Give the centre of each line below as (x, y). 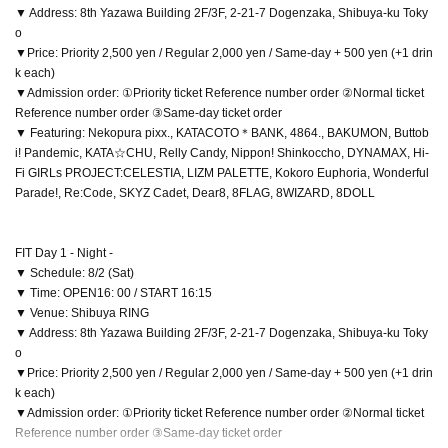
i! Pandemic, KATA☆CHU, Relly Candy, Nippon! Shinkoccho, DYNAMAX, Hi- (222, 152)
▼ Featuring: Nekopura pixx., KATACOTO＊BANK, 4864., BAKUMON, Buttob (222, 132)
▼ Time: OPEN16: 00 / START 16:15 (113, 292)
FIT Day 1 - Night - (64, 252)
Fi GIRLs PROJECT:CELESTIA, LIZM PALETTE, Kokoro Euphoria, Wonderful (222, 172)
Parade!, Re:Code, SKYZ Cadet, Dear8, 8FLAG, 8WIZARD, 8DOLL (195, 192)
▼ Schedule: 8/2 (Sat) (74, 272)
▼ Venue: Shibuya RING (82, 312)
